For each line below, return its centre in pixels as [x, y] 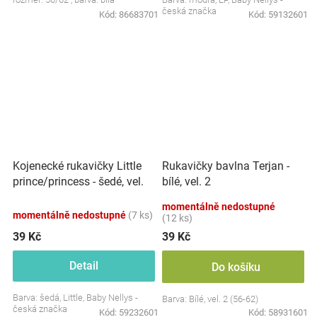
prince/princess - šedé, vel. [78, 181]
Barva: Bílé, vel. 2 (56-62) [210, 299]
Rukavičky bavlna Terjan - [226, 166]
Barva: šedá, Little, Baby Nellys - [75, 297]
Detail [84, 265]
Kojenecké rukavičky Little [77, 166]
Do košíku [236, 267]
